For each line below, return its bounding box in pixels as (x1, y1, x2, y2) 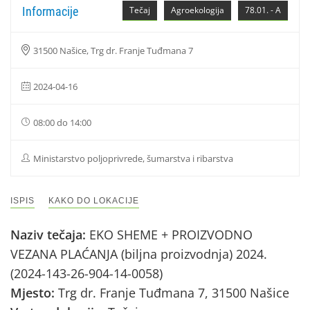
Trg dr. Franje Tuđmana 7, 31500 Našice (58, 284, 289, 301)
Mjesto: (10, 284, 58, 301)
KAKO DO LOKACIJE (48, 196, 139, 206)
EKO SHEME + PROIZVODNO (89, 226, 253, 243)
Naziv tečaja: (10, 226, 89, 243)
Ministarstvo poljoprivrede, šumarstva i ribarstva (33, 152, 233, 165)
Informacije (22, 4, 78, 19)
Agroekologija (171, 4, 224, 16)
